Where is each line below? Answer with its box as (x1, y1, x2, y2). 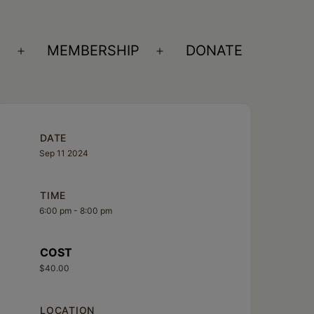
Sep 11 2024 (39, 147, 89, 158)
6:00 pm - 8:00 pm (39, 205, 113, 216)
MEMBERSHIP (47, 42, 140, 60)
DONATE (186, 42, 243, 60)
